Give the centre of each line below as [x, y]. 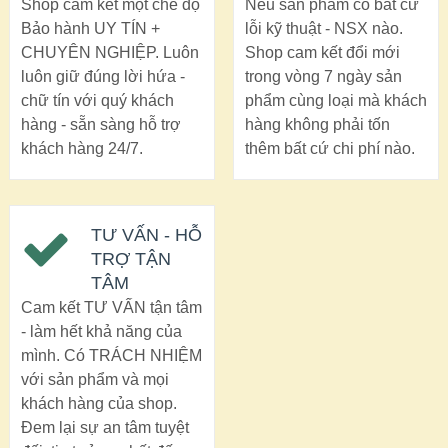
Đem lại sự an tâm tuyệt [104, 428]
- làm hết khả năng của [101, 332]
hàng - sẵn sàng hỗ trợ [100, 124]
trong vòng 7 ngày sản [323, 76]
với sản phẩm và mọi [94, 380]
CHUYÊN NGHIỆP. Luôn [109, 52]
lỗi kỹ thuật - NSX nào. [323, 28]
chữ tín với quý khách [97, 100]
